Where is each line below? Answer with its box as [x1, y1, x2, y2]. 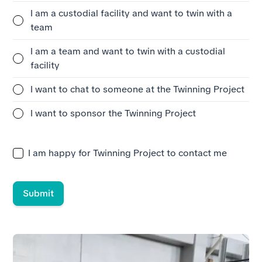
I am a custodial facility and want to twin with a [30, 7, 233, 19]
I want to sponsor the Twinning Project [30, 107, 196, 119]
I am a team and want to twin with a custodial [30, 45, 226, 57]
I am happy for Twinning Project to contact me [28, 147, 227, 159]
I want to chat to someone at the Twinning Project [30, 83, 245, 95]
